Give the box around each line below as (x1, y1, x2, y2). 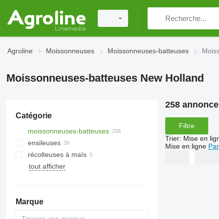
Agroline (7, 47, 33, 55)
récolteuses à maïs (27, 151, 87, 158)
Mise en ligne (165, 142, 206, 150)
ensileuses (27, 139, 61, 147)
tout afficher (28, 162, 66, 170)
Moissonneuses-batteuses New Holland (6, 72, 204, 84)
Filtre (178, 122, 195, 130)
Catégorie (15, 111, 52, 120)
